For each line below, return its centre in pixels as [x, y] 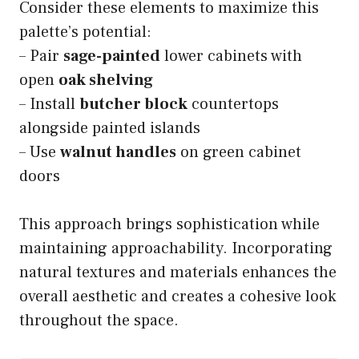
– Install [49, 105]
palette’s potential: [85, 32]
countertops [233, 105]
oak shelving [106, 81]
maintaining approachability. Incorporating [176, 249]
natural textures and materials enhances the [178, 273]
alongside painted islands [110, 129]
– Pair [41, 56]
